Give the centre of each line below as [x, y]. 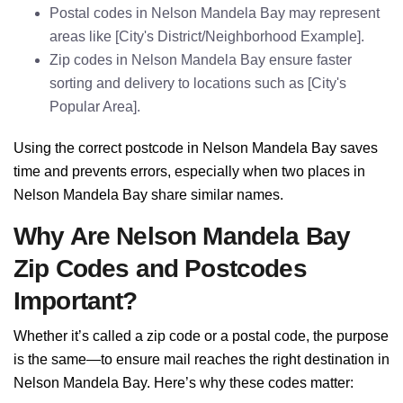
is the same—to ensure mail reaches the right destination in [201, 359]
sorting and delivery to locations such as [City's [198, 83]
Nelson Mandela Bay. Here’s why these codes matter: [184, 383]
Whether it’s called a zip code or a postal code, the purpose [201, 336]
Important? [76, 301]
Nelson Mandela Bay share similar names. [148, 195]
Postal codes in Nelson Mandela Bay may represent [215, 13]
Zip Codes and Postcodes [160, 269]
